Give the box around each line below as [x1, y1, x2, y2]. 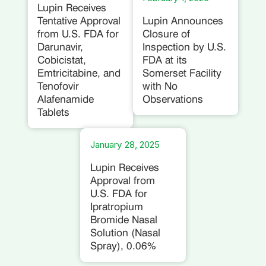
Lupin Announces [142, 14, 224, 27]
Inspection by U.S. [142, 40, 227, 53]
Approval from [90, 173, 155, 186]
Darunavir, [37, 40, 83, 53]
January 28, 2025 [90, 138, 160, 150]
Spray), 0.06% [90, 239, 156, 252]
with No [142, 80, 178, 93]
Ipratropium [90, 199, 143, 213]
